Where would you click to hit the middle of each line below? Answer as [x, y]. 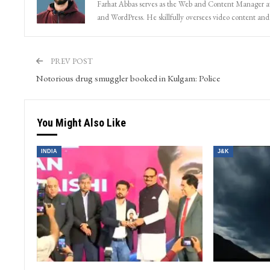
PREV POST [71, 61]
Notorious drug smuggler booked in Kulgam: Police [128, 78]
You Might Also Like [81, 123]
